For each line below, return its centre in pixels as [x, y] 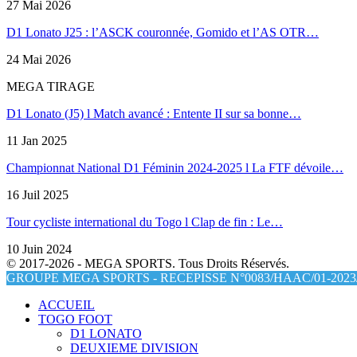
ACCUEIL [67, 305]
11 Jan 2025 [37, 141]
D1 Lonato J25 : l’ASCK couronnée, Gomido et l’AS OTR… [163, 33]
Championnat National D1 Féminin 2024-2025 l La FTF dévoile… [175, 168]
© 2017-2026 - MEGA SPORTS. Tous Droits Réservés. [148, 264]
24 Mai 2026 [39, 60]
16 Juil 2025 [37, 195]
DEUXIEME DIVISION [134, 348]
